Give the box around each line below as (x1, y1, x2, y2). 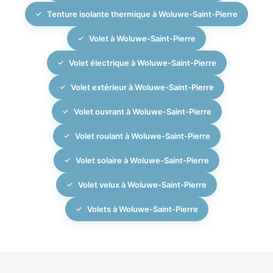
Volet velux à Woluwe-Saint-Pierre (78, 179, 207, 190)
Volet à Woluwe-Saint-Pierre (89, 33, 196, 43)
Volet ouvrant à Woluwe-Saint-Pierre (73, 106, 211, 116)
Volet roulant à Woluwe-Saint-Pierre (74, 130, 210, 141)
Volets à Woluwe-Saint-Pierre (87, 204, 198, 214)
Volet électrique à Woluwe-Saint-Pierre (68, 57, 216, 68)
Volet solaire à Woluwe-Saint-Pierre (76, 155, 209, 165)
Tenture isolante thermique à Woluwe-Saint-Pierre (47, 9, 238, 19)
